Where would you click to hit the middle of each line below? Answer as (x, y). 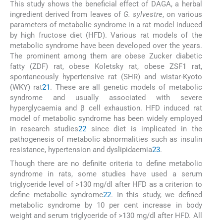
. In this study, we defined (157, 194)
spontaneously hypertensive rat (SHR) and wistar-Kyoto (106, 77)
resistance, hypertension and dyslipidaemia (81, 149)
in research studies (44, 129)
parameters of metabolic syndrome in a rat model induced (106, 25)
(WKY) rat (26, 87)
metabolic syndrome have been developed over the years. (106, 45)
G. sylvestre (143, 14)
